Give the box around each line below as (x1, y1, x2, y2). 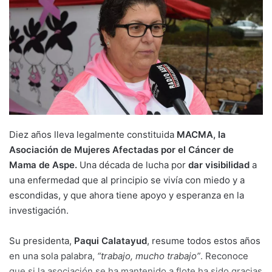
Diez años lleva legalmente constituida (9, 129, 174, 141)
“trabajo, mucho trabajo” (97, 250, 200, 262)
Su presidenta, (9, 235, 74, 247)
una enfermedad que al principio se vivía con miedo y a (9, 174, 245, 186)
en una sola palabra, (9, 250, 97, 262)
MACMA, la (174, 129, 226, 141)
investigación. (9, 205, 69, 217)
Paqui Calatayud (74, 235, 147, 247)
